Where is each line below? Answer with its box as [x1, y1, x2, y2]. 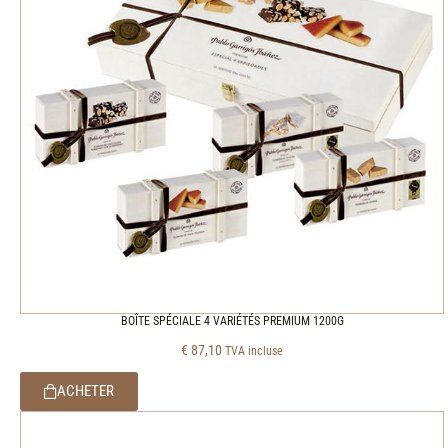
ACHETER [57, 381, 114, 400]
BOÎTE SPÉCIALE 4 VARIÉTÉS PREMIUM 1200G [120, 313, 344, 328]
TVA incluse [225, 343, 283, 358]
